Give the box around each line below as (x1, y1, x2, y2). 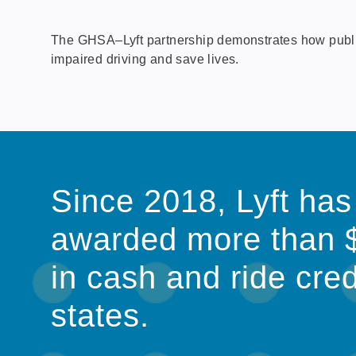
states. (51, 297, 149, 333)
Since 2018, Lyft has (51, 183, 352, 219)
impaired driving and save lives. (51, 52, 239, 66)
